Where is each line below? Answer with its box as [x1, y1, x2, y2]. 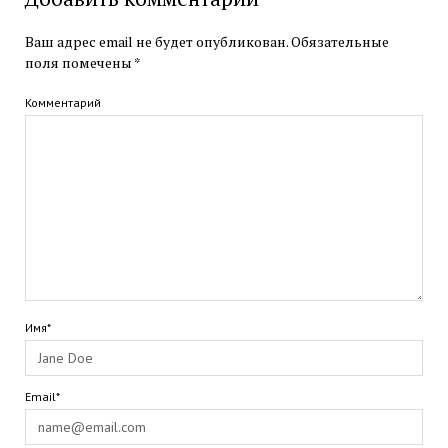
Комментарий [24, 95, 101, 111]
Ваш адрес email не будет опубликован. [24, 32, 288, 52]
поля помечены [24, 53, 134, 73]
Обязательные [290, 32, 389, 52]
